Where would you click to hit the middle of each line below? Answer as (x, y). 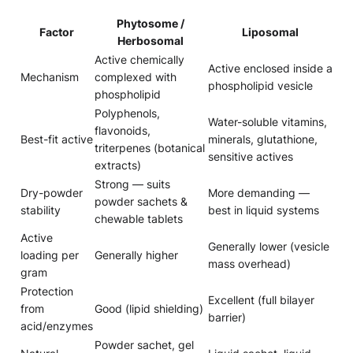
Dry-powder (52, 192)
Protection (47, 291)
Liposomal (270, 32)
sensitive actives (251, 156)
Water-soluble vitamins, (268, 121)
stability (41, 210)
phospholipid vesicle (260, 85)
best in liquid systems (264, 210)
